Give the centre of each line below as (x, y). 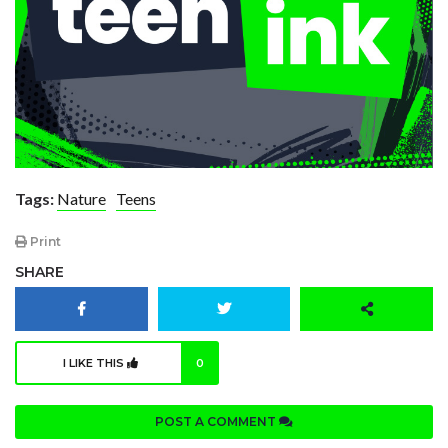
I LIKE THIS (95, 363)
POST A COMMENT (217, 422)
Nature (81, 198)
